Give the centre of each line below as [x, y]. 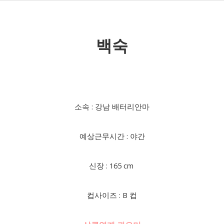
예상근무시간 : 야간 [112, 136]
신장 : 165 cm [112, 165]
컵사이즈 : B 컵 [112, 195]
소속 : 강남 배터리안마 [112, 106]
